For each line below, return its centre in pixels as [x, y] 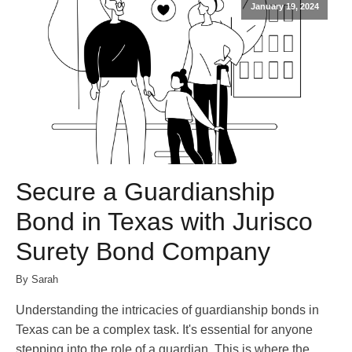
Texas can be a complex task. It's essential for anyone [164, 329]
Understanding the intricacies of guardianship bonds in [167, 310]
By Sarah [37, 279]
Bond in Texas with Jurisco [164, 222]
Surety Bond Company [143, 252]
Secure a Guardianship [145, 192]
